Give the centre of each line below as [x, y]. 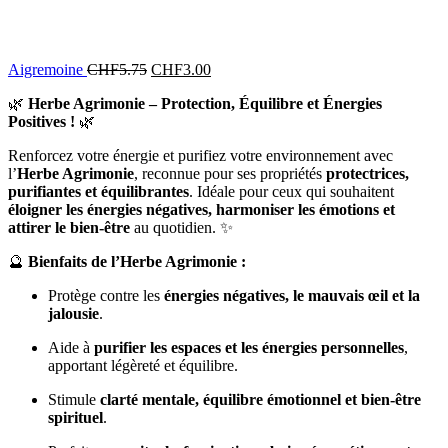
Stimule [74, 399]
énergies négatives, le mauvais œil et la [292, 295]
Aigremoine [47, 69]
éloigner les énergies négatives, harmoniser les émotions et [201, 209]
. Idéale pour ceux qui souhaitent [291, 191]
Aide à [71, 347]
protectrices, [367, 173]
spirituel [75, 417]
